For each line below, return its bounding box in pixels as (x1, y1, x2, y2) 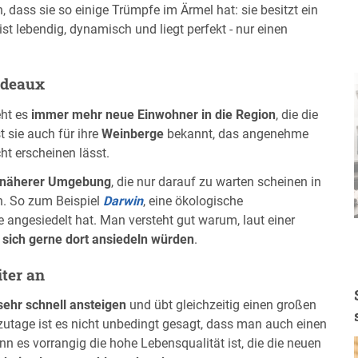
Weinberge (101, 125, 164, 141)
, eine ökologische (143, 193, 243, 209)
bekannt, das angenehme (164, 125, 308, 141)
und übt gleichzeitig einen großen (126, 297, 316, 313)
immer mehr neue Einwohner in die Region (31, 106, 276, 122)
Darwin (103, 193, 143, 209)
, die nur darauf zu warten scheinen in (111, 173, 321, 189)
